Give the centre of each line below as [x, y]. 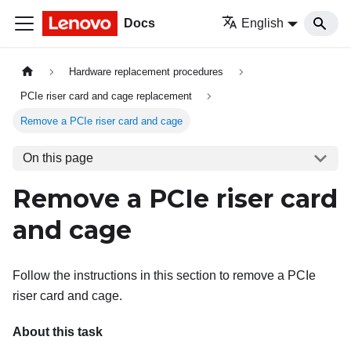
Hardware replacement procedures [147, 72]
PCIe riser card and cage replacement [107, 96]
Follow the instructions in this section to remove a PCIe [164, 276]
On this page [58, 158]
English [263, 23]
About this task [58, 332]
